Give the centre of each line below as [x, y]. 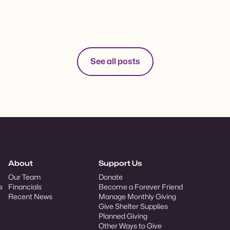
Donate [111, 177]
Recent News [30, 196]
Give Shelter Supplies [133, 206]
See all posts [115, 61]
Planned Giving [123, 216]
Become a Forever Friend [141, 186]
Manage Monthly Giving [137, 196]
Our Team [25, 177]
